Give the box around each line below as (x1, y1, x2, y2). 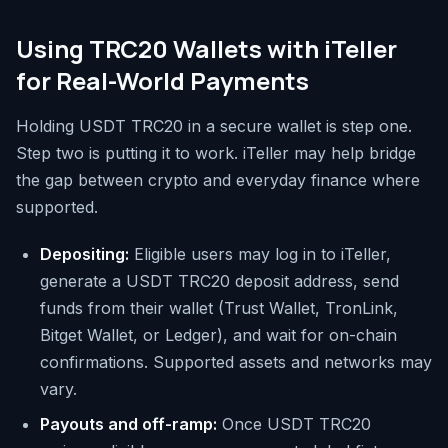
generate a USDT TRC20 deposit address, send (40, 271, 399, 292)
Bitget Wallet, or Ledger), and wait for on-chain (40, 325, 397, 346)
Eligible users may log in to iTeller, (129, 244, 391, 265)
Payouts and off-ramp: (40, 414, 217, 435)
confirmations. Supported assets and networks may (40, 352, 432, 373)
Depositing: (40, 244, 129, 265)
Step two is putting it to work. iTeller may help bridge (16, 143, 416, 164)
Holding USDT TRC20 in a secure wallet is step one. (16, 116, 412, 137)
